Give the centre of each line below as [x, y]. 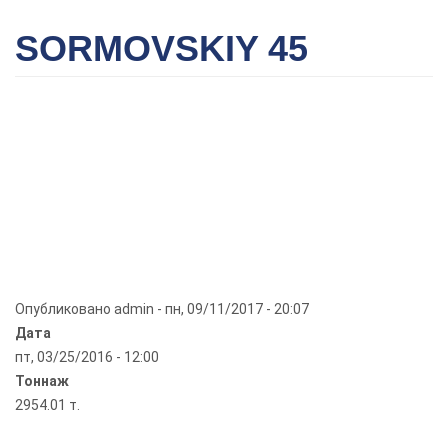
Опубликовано [64, 309]
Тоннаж [42, 381]
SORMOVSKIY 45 [161, 48]
